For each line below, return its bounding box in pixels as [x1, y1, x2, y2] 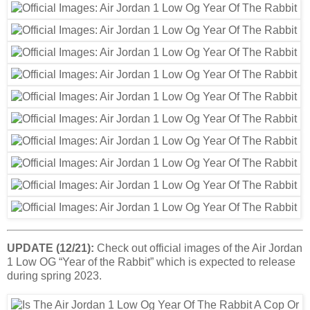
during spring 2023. [7, 270, 102, 282]
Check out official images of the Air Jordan [94, 242, 302, 255]
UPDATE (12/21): [7, 242, 94, 255]
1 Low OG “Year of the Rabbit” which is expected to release [7, 256, 295, 268]
